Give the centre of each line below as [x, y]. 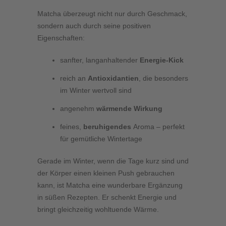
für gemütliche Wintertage [101, 138]
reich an [74, 78]
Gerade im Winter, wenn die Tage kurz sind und [113, 161]
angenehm [78, 108]
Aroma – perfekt [159, 126]
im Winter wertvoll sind [96, 90]
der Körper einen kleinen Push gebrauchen [106, 173]
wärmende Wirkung [129, 108]
